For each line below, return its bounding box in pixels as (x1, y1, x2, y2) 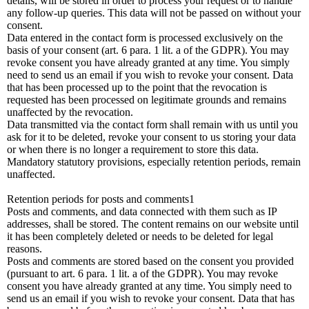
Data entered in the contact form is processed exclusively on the (7, 32, 283, 43)
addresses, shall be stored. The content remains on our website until (7, 218, 299, 230)
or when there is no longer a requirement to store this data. (7, 143, 259, 155)
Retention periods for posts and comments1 (7, 193, 195, 205)
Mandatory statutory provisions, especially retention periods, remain (7, 156, 301, 168)
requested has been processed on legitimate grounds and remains (7, 94, 286, 106)
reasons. (7, 243, 42, 255)
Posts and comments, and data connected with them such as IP (7, 206, 277, 217)
